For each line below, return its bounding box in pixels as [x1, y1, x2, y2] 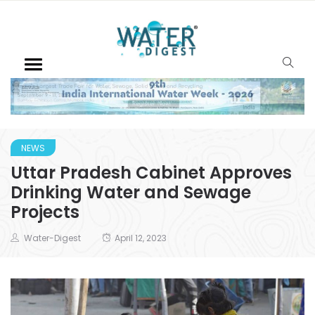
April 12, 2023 [115, 231, 167, 244]
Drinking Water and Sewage [11, 180, 251, 204]
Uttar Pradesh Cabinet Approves [11, 160, 292, 184]
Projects [11, 200, 79, 224]
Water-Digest [24, 231, 81, 244]
